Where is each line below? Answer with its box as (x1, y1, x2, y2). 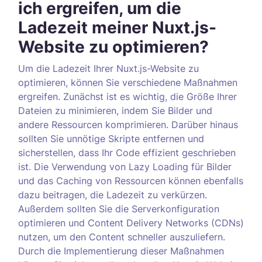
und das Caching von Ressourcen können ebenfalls (18, 175, 243, 187)
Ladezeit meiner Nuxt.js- (18, 18, 216, 37)
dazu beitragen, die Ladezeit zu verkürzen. (18, 189, 207, 201)
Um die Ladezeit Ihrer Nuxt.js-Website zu (18, 63, 199, 74)
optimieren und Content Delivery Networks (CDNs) (18, 217, 244, 229)
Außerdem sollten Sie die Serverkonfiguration (18, 203, 219, 215)
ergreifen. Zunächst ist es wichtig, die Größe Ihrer (18, 91, 237, 102)
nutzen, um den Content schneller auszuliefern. (18, 231, 225, 243)
